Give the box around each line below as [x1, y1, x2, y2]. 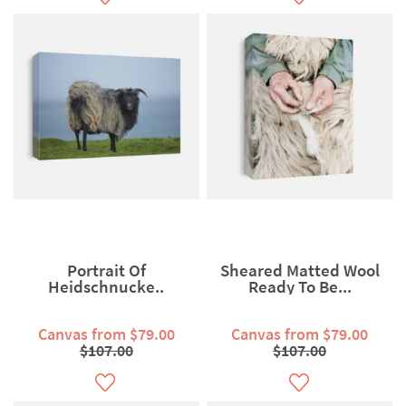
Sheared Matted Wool [219, 259, 380, 282]
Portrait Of [66, 259, 146, 282]
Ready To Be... [247, 275, 352, 298]
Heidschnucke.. [48, 275, 165, 298]
